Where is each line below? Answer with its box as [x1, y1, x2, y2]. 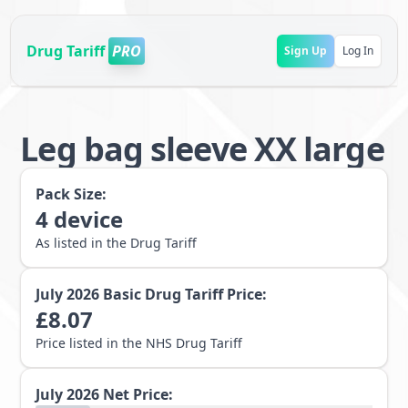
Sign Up [283, 42, 327, 58]
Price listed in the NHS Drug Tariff [36, 334, 243, 352]
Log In [342, 42, 373, 58]
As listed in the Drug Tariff [36, 234, 198, 251]
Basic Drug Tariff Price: [103, 284, 268, 304]
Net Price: [103, 384, 174, 404]
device [54, 204, 124, 234]
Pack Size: [36, 184, 107, 204]
